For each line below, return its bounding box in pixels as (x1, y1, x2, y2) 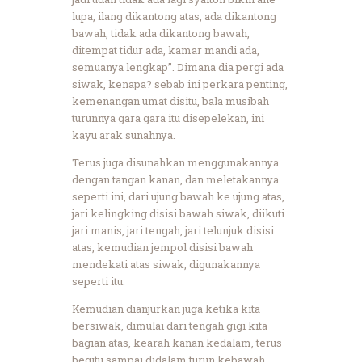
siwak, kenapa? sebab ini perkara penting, (72, 76, 288, 91)
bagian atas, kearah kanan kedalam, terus (72, 335, 282, 350)
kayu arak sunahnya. (72, 127, 175, 142)
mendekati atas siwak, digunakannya (72, 256, 260, 271)
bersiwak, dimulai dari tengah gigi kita (72, 318, 267, 333)
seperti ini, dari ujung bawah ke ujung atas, (72, 188, 284, 204)
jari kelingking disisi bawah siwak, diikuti (72, 205, 284, 221)
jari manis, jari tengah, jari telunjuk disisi (72, 222, 274, 238)
